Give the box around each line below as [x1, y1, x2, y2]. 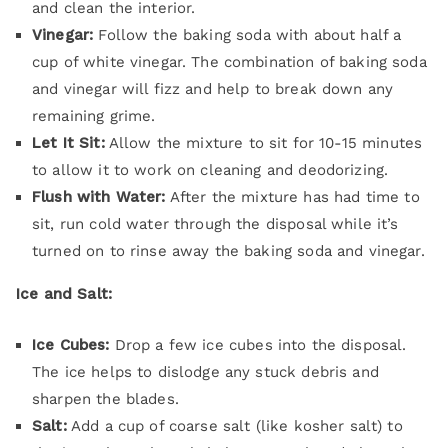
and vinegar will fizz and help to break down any [32, 79, 394, 98]
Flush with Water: [32, 187, 166, 206]
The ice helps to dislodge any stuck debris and [32, 362, 379, 381]
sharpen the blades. [32, 389, 179, 408]
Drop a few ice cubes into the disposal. [109, 335, 407, 354]
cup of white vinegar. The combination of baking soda [32, 52, 427, 71]
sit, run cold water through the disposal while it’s [32, 214, 399, 233]
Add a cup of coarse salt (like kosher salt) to [66, 416, 403, 435]
